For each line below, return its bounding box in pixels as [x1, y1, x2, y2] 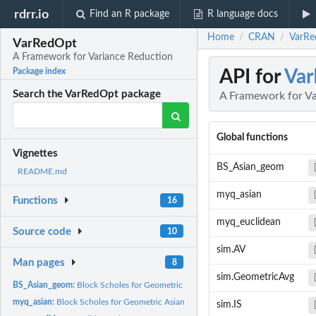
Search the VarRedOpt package [13, 89, 162, 100]
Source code [13, 226, 72, 238]
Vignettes [13, 148, 59, 159]
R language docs [207, 9, 278, 19]
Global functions [216, 133, 288, 143]
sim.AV [216, 245, 245, 255]
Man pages [13, 257, 66, 268]
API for [219, 67, 284, 87]
